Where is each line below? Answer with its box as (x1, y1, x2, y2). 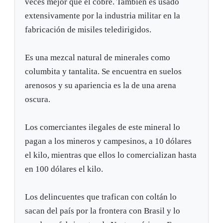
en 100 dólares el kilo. (25, 164, 104, 174)
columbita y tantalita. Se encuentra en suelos (25, 67, 182, 77)
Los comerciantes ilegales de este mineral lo (25, 122, 181, 132)
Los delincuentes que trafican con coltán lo (25, 192, 177, 202)
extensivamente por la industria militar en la (25, 11, 181, 21)
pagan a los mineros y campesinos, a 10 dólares (25, 136, 192, 146)
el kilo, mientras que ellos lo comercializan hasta (25, 150, 197, 160)
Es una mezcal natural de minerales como (25, 53, 171, 63)
